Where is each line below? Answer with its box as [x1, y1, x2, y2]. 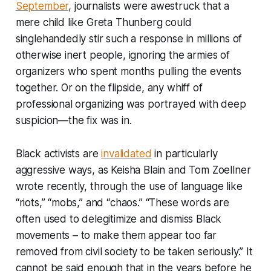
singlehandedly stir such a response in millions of [15, 32, 243, 45]
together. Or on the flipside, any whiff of [15, 81, 203, 94]
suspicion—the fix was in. [15, 114, 132, 126]
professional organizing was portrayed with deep [15, 97, 246, 110]
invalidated [101, 147, 152, 160]
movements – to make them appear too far [15, 229, 217, 241]
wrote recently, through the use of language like [15, 180, 243, 192]
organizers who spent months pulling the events [15, 65, 241, 77]
